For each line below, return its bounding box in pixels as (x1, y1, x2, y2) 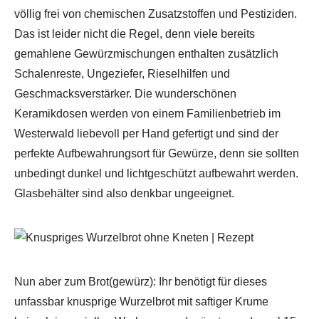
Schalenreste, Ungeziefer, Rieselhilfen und (14, 67, 230, 80)
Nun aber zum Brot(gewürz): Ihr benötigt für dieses (14, 275, 267, 288)
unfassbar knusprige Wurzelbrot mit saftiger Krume (14, 295, 268, 308)
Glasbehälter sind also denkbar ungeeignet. (14, 187, 234, 199)
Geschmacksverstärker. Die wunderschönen (14, 87, 236, 100)
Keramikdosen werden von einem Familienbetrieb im (14, 107, 281, 120)
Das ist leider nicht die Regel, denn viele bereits (14, 27, 255, 40)
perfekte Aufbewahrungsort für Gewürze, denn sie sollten (14, 147, 299, 159)
